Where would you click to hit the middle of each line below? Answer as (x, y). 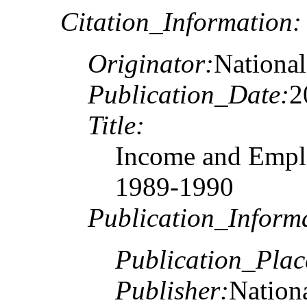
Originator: (151, 63)
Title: (116, 125)
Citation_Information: (181, 21)
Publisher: (172, 290)
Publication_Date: (188, 94)
